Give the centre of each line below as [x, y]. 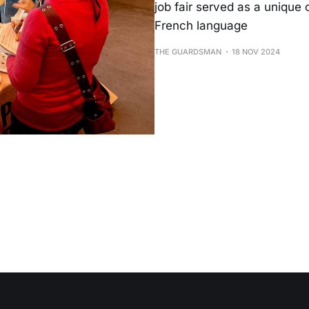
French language [201, 26]
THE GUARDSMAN [188, 52]
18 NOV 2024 [256, 52]
